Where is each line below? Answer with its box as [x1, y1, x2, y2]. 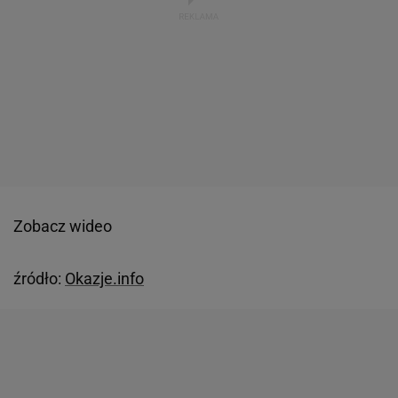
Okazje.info [65, 269, 144, 288]
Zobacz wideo [13, 217, 112, 235]
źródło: [13, 269, 65, 288]
